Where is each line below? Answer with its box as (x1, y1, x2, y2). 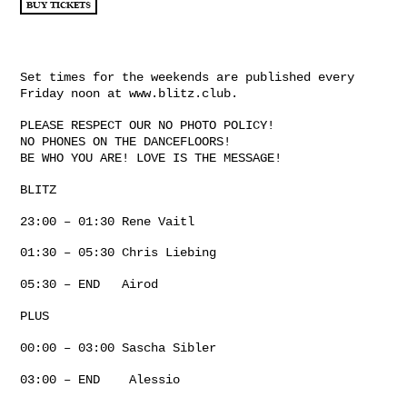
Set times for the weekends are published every (20, 70, 354, 85)
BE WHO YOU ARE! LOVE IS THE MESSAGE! (20, 151, 282, 166)
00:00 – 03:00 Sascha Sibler (20, 340, 216, 355)
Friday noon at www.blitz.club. (20, 86, 238, 102)
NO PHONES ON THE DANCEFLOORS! (20, 134, 231, 150)
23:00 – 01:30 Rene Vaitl (20, 213, 194, 229)
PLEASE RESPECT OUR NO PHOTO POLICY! (20, 118, 274, 134)
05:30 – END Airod (20, 277, 158, 293)
